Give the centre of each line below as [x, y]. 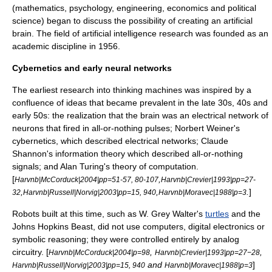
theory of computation [154, 166]
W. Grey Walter [168, 214]
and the [245, 214]
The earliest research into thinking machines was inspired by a [132, 90]
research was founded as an [212, 33]
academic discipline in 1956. [66, 46]
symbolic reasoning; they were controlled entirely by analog [126, 239]
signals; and [36, 166]
